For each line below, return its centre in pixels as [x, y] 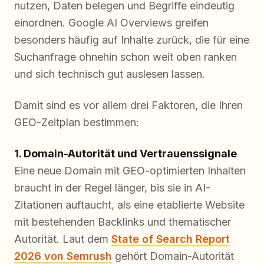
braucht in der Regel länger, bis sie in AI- [112, 188]
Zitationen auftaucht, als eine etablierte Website [129, 205]
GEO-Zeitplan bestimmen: [77, 123]
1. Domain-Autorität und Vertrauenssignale [126, 154]
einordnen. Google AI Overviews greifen [111, 23]
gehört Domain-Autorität [173, 256]
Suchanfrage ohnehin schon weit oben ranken [126, 57]
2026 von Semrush [63, 256]
